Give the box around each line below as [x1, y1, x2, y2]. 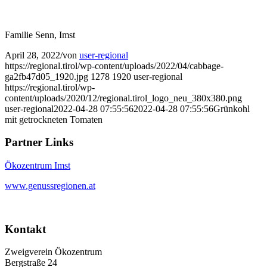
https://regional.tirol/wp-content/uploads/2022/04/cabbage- [5, 60, 223, 71]
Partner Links [5, 136, 73, 149]
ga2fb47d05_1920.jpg [5, 71, 88, 82]
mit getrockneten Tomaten [5, 114, 103, 125]
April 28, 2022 [5, 49, 60, 60]
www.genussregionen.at [5, 180, 95, 191]
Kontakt [5, 222, 46, 235]
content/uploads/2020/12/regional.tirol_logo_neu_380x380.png [5, 92, 242, 103]
